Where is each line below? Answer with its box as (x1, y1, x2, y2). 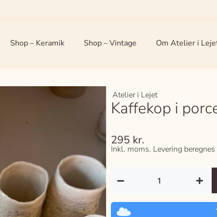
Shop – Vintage (83, 37, 137, 48)
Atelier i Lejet (112, 89, 158, 100)
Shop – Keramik (10, 37, 64, 48)
